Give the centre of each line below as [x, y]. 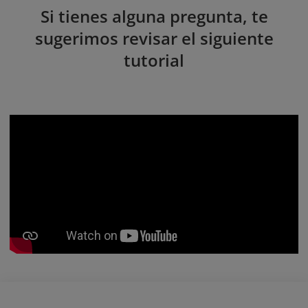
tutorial [154, 60]
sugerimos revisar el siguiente [154, 38]
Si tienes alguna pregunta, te [154, 16]
